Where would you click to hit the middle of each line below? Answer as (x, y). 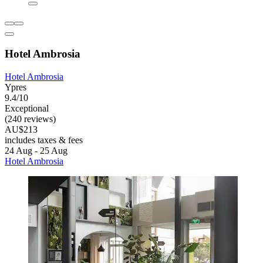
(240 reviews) (30, 119)
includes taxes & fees (44, 140)
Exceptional (27, 108)
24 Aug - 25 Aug (36, 150)
